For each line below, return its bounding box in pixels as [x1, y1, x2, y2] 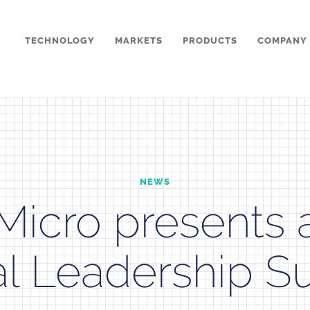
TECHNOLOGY [25, 35, 95, 46]
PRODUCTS [183, 35, 237, 46]
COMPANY [257, 35, 307, 46]
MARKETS [115, 35, 163, 46]
